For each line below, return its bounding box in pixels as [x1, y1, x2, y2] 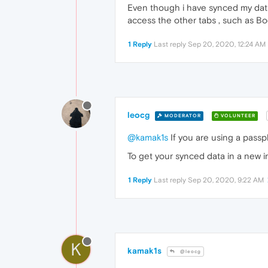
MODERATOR [163, 112, 201, 118]
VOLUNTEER [219, 112, 255, 118]
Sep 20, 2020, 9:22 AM [188, 176, 264, 185]
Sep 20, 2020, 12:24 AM [188, 40, 266, 48]
